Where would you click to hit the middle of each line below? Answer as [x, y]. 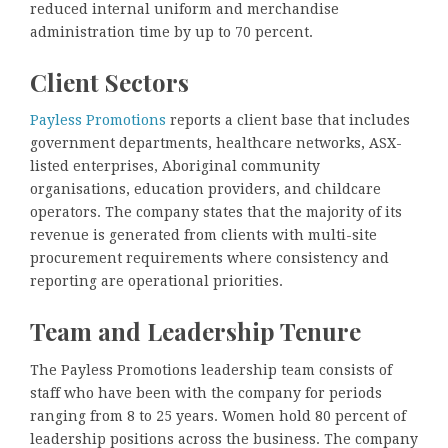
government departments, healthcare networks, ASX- [216, 143]
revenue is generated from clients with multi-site [203, 235]
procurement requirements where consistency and [209, 258]
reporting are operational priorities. [156, 281]
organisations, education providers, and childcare [205, 189]
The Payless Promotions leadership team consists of [211, 369]
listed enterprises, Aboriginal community [175, 166]
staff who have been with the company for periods [206, 392]
